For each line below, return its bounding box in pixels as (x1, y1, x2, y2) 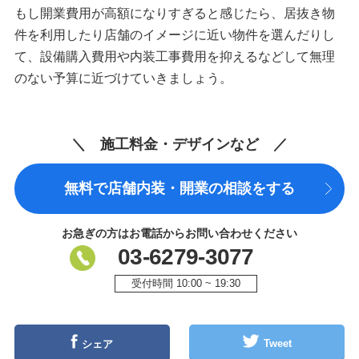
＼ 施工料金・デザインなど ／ (71, 136, 288, 153)
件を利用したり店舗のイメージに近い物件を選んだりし (14, 28, 335, 42)
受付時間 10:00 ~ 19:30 (131, 277, 240, 290)
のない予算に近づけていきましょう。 (14, 71, 232, 86)
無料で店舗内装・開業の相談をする (64, 180, 295, 197)
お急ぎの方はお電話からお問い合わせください (62, 227, 297, 240)
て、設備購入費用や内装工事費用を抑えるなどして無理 (14, 50, 335, 64)
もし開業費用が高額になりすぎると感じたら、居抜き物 (14, 6, 335, 21)
